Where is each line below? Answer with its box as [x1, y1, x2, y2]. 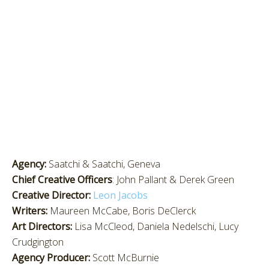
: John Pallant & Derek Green [112, 173, 234, 186]
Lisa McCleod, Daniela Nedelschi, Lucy [74, 220, 238, 233]
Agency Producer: [12, 251, 92, 264]
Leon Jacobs [93, 189, 148, 202]
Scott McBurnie [92, 251, 159, 264]
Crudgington [12, 235, 64, 249]
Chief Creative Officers [12, 173, 112, 186]
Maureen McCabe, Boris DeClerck [47, 204, 196, 217]
